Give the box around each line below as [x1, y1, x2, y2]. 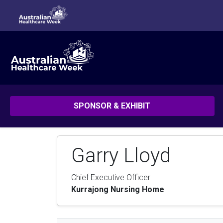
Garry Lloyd [71, 144, 171, 167]
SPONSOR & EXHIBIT [74, 101, 151, 111]
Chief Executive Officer [71, 173, 150, 182]
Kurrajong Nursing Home [71, 185, 164, 194]
